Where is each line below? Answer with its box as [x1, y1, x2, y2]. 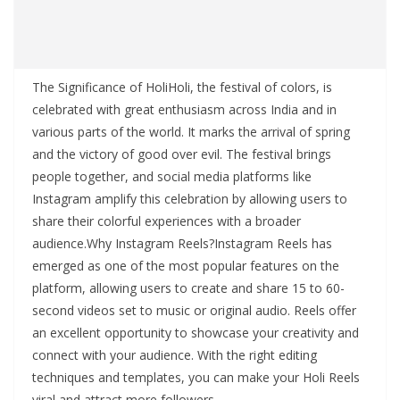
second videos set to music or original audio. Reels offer [32, 302, 356, 320]
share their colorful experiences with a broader [32, 212, 301, 230]
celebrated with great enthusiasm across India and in [32, 101, 337, 119]
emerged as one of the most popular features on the [32, 257, 339, 275]
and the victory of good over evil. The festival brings [32, 146, 331, 163]
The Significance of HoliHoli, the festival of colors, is [32, 79, 332, 96]
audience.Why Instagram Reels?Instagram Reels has [32, 235, 332, 253]
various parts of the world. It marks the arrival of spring [32, 123, 350, 141]
